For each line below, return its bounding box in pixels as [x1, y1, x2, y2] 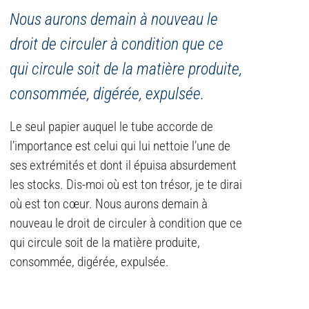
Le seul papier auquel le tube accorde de [10, 119, 213, 135]
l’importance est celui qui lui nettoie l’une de [10, 139, 230, 154]
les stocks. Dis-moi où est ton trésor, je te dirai [10, 177, 242, 193]
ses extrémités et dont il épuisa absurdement [10, 158, 237, 174]
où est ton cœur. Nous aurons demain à [10, 197, 208, 212]
